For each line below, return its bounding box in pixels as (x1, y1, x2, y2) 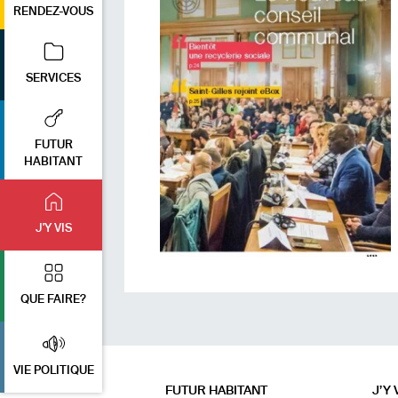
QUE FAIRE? (20, 293, 86, 306)
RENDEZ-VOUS (13, 5, 93, 18)
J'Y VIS (35, 222, 72, 235)
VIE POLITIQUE (12, 364, 94, 377)
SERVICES (26, 72, 81, 84)
